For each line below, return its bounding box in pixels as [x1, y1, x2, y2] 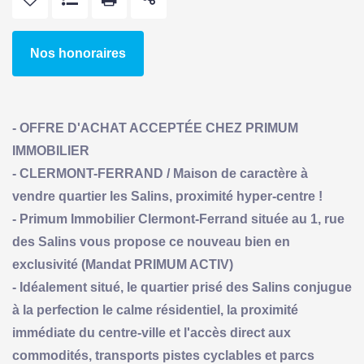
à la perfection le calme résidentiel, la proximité [12, 302, 298, 317]
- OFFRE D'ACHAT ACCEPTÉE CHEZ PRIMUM [12, 120, 298, 135]
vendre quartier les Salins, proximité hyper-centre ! [12, 188, 323, 203]
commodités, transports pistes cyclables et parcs [12, 348, 314, 362]
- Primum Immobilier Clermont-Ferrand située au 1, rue [12, 211, 344, 226]
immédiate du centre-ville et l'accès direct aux [12, 325, 291, 340]
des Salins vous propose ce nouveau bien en [12, 234, 290, 249]
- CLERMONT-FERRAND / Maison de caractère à [12, 166, 308, 180]
